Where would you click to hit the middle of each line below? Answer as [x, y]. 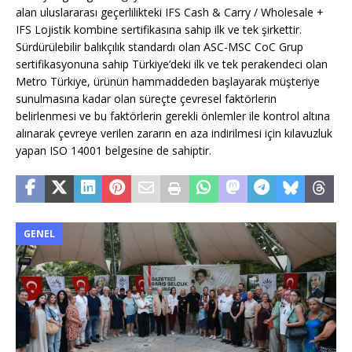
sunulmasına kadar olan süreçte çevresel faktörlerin [146, 98]
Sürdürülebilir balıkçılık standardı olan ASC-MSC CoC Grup [159, 46]
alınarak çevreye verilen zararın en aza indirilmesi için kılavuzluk [174, 133]
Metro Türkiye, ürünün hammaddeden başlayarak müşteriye [168, 81]
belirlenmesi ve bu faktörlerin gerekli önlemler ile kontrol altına [173, 115]
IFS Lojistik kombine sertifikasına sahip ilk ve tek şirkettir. [159, 29]
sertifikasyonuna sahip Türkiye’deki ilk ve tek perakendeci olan [172, 64]
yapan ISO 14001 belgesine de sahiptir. [115, 150]
